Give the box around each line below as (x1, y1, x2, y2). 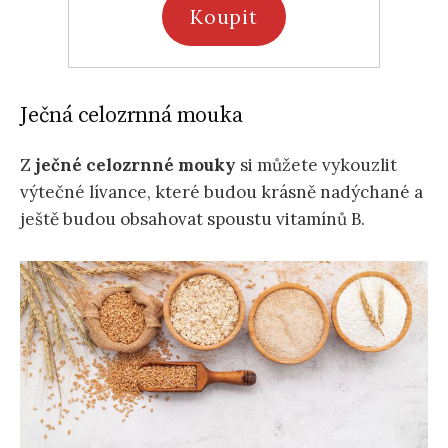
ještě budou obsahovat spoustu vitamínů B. (20, 208, 365, 231)
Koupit (189, 4, 259, 29)
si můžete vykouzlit (236, 154, 397, 177)
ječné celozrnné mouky (35, 154, 236, 177)
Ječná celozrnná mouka (20, 101, 243, 129)
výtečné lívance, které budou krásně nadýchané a (20, 181, 423, 204)
